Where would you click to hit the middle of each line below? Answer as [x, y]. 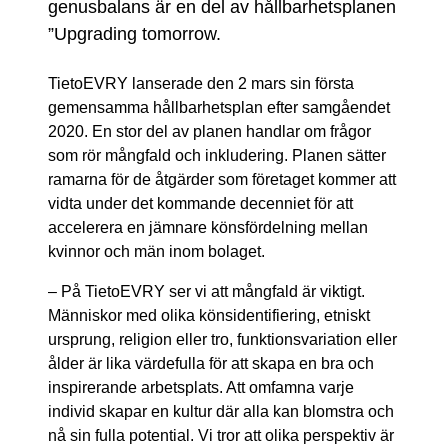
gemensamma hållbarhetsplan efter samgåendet [219, 107]
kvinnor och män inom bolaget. [156, 251]
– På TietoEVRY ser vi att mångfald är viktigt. [206, 291]
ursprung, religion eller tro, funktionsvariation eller [222, 339]
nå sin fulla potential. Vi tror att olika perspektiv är [221, 435]
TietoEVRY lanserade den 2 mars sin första [201, 83]
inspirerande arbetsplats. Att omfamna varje [201, 387]
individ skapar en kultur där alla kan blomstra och [221, 411]
